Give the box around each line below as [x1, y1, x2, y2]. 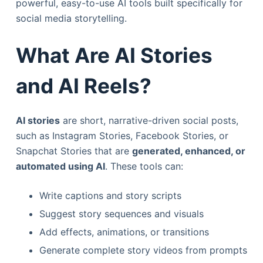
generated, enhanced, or [131, 145, 245, 157]
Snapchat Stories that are [15, 145, 132, 157]
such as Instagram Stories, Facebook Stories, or [15, 130, 228, 142]
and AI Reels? [15, 73, 151, 98]
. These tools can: [104, 160, 183, 173]
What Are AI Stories [15, 42, 213, 68]
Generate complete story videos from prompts [39, 244, 247, 256]
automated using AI [15, 160, 105, 173]
